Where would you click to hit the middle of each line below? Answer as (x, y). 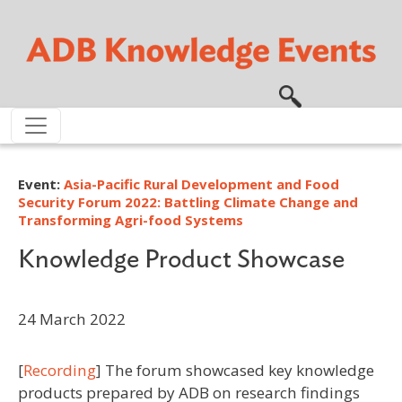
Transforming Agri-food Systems (131, 219)
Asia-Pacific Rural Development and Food (201, 184)
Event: (41, 184)
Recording (60, 370)
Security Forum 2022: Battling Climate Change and (188, 201)
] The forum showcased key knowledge (235, 370)
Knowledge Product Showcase (181, 259)
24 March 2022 (72, 319)
